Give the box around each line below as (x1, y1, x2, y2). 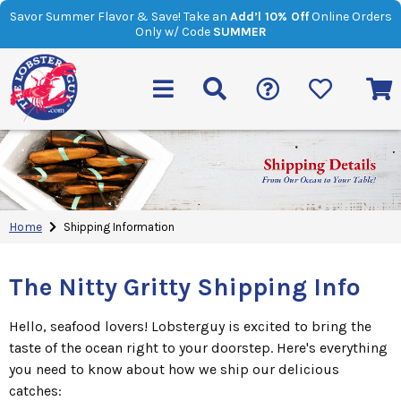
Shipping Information (64, 219, 175, 234)
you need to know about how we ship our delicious (9, 360, 339, 378)
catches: (9, 381, 62, 399)
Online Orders (308, 9, 392, 24)
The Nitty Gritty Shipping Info (9, 271, 361, 302)
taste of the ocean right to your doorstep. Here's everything (9, 338, 388, 356)
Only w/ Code (134, 24, 213, 39)
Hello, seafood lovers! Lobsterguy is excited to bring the (9, 317, 371, 335)
